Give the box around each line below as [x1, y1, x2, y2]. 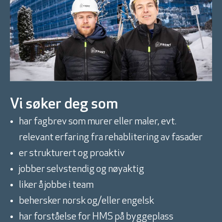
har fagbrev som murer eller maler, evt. [19, 117, 176, 127]
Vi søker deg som [10, 97, 118, 113]
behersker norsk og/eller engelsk [19, 196, 154, 207]
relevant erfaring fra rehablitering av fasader [19, 133, 203, 143]
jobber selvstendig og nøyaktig [19, 165, 144, 175]
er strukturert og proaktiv [19, 149, 125, 159]
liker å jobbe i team [19, 180, 94, 191]
